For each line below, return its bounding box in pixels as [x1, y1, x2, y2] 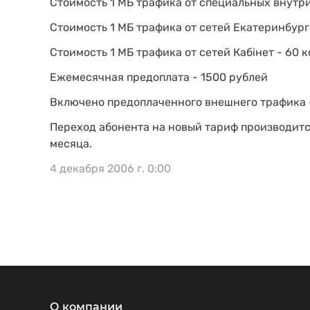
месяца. [50, 137, 92, 150]
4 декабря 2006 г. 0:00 [50, 162, 171, 175]
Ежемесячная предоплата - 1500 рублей [50, 71, 268, 84]
